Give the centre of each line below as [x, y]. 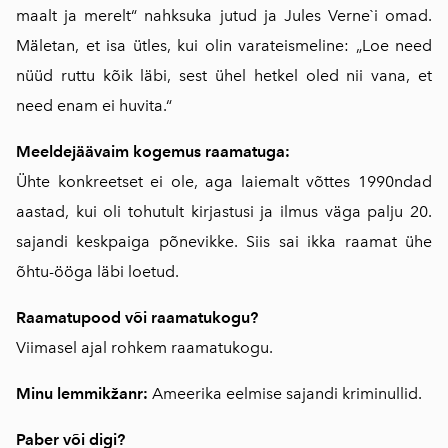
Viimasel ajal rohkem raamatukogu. [144, 348]
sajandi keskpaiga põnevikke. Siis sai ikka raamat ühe [224, 242]
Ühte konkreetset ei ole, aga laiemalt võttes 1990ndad [224, 182]
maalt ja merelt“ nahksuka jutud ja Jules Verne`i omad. [224, 16]
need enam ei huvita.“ [94, 106]
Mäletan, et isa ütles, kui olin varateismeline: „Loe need [224, 46]
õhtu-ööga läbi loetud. [97, 272]
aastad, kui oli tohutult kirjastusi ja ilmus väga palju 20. [224, 212]
